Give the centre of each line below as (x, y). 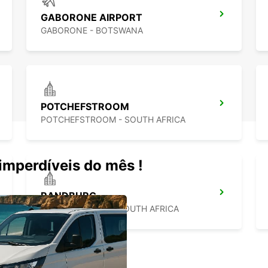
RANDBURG (68, 196)
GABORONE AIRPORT (92, 18)
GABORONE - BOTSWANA (92, 31)
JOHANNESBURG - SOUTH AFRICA (110, 209)
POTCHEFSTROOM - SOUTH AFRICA (113, 120)
